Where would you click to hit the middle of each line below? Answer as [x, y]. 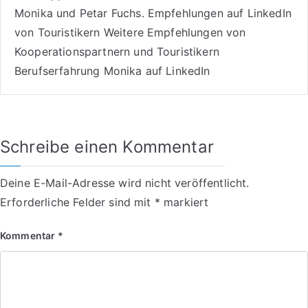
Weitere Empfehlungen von [175, 32]
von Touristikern [57, 32]
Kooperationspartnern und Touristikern [117, 51]
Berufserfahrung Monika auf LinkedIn [112, 70]
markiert [184, 202]
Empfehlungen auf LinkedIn [219, 13]
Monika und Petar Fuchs [78, 13]
